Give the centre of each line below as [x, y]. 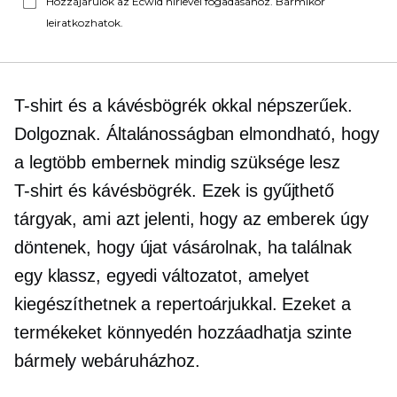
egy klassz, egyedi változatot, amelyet [162, 276]
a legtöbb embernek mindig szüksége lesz [178, 162]
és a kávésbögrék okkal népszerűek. [208, 105]
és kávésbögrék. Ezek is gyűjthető [198, 191]
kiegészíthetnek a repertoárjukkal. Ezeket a [183, 304]
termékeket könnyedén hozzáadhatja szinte [183, 332]
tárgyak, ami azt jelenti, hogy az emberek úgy [191, 219]
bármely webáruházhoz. [107, 361]
